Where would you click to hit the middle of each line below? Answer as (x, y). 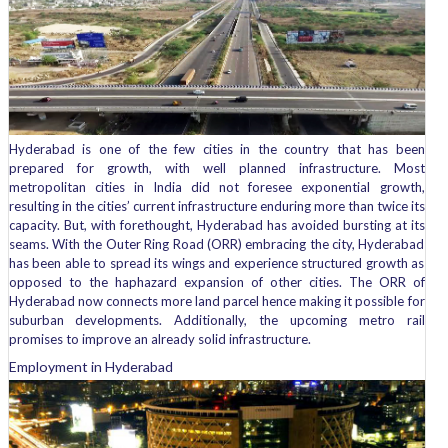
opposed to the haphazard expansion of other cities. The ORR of (216, 281)
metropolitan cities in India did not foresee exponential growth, (216, 186)
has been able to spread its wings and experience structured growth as (216, 262)
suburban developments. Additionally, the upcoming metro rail (216, 319)
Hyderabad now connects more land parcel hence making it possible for (216, 300)
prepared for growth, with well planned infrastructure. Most (216, 167)
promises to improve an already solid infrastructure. (159, 338)
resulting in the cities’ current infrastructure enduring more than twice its (216, 205)
